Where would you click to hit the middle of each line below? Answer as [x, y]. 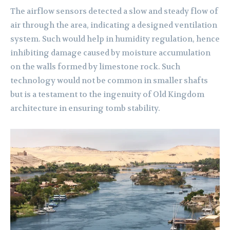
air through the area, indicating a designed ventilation [114, 25]
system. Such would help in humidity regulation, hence [115, 39]
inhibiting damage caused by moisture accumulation [110, 53]
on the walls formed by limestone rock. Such [95, 67]
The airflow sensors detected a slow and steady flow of [114, 12]
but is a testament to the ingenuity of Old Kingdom [107, 95]
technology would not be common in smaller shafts [109, 81]
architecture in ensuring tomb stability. [85, 109]
